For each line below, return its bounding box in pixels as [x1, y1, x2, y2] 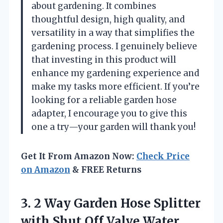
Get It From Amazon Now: [21, 150, 136, 162]
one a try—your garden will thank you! [31, 121, 196, 132]
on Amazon [21, 164, 70, 175]
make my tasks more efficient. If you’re [31, 81, 200, 92]
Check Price [136, 150, 190, 162]
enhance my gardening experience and [31, 67, 199, 79]
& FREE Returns [70, 164, 141, 175]
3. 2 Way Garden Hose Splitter [21, 195, 201, 211]
